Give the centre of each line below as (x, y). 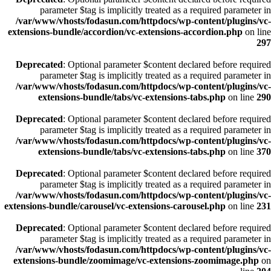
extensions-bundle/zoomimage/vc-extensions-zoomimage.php (136, 260)
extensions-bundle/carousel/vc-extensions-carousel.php (115, 206)
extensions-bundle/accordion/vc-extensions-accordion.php (125, 32)
